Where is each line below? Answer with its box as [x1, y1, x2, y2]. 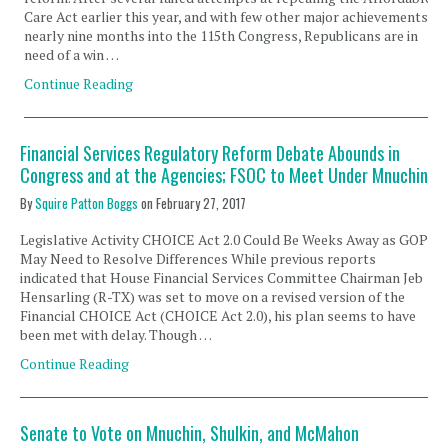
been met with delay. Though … [20, 325, 212, 344]
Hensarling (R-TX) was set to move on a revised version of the [20, 287, 405, 306]
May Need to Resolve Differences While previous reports [20, 249, 376, 268]
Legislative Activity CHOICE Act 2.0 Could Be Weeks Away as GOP [20, 230, 428, 249]
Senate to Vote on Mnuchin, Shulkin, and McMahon [20, 420, 359, 446]
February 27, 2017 [156, 193, 246, 213]
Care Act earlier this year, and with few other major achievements [24, 7, 429, 26]
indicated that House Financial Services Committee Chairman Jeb [20, 268, 423, 287]
